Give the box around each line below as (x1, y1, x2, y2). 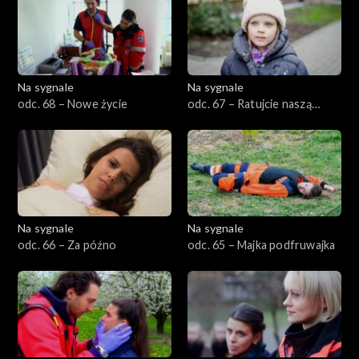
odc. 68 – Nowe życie (18, 96, 127, 111)
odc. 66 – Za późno (18, 237, 117, 252)
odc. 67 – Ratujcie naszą (188, 96, 312, 111)
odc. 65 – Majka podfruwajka (188, 237, 336, 252)
